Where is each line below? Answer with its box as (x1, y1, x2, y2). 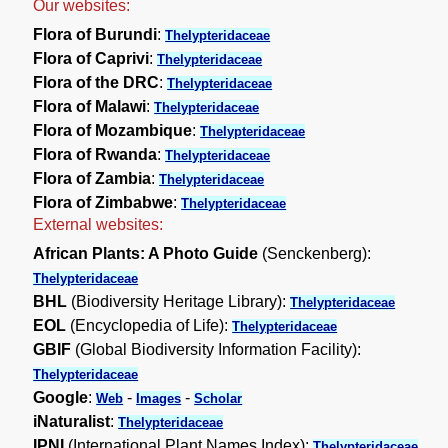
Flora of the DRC (33, 73, 160, 91)
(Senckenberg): (258, 244, 372, 262)
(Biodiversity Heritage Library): (67, 292, 291, 310)
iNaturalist (33, 412, 111, 430)
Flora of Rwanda (33, 145, 158, 163)
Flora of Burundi (33, 25, 158, 43)
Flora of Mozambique (33, 121, 193, 139)
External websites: (33, 215, 164, 233)
